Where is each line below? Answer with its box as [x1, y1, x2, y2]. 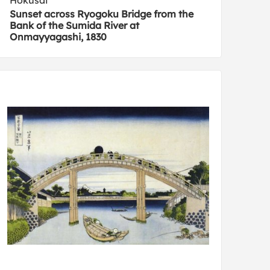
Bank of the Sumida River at [10, 19, 140, 32]
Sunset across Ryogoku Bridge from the [10, 8, 194, 20]
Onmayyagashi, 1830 [10, 31, 107, 43]
